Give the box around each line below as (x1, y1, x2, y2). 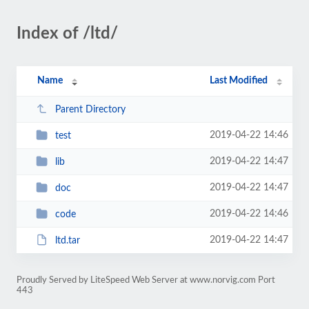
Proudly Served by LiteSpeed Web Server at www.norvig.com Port (17, 276, 275, 284)
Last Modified (210, 76, 268, 86)
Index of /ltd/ (17, 26, 118, 42)
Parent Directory (54, 104, 126, 114)
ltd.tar (54, 235, 80, 246)
